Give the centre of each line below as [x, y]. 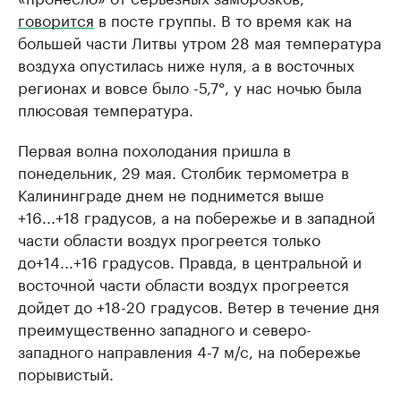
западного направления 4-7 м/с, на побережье [189, 350]
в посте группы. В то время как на [223, 18]
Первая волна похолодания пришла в [154, 148]
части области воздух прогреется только [169, 238]
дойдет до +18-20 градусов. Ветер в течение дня [199, 305]
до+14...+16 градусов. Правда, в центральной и [190, 260]
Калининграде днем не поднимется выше [171, 193]
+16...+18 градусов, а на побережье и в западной [196, 215]
